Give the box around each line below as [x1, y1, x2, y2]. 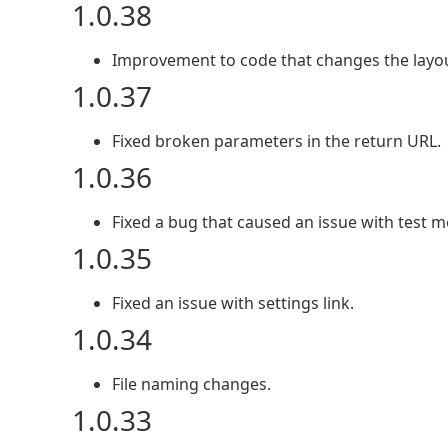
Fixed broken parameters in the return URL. [112, 130, 441, 152]
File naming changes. [112, 373, 271, 395]
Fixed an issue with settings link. [112, 292, 354, 314]
